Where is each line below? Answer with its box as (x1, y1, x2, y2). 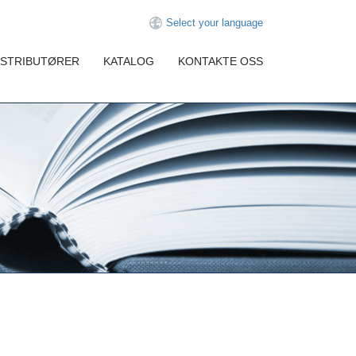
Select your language (166, 17, 263, 29)
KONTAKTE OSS (178, 55, 263, 68)
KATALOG (103, 55, 154, 68)
